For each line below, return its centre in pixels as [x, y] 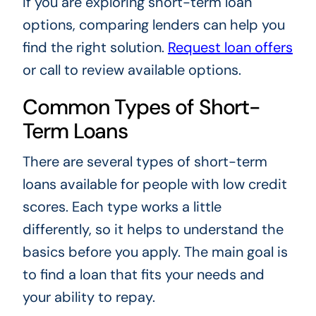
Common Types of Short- [141, 107]
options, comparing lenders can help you [153, 25]
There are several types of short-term [145, 162]
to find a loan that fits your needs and [143, 275]
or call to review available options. [132, 70]
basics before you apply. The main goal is [155, 252]
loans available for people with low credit [154, 184]
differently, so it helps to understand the [153, 230]
